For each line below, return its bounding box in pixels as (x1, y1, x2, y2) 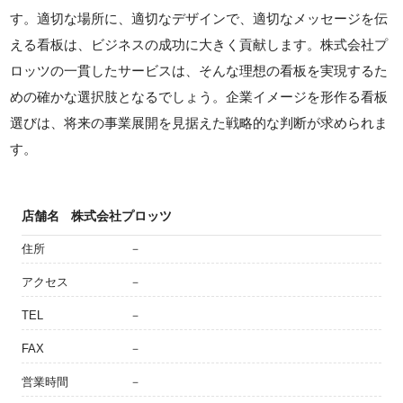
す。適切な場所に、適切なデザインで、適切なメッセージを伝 (10, 11, 389, 27)
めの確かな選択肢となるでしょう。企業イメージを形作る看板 (10, 89, 389, 105)
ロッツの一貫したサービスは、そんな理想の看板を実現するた (10, 63, 389, 79)
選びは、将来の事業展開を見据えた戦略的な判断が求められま (10, 115, 389, 131)
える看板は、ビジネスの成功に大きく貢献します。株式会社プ (10, 37, 389, 53)
